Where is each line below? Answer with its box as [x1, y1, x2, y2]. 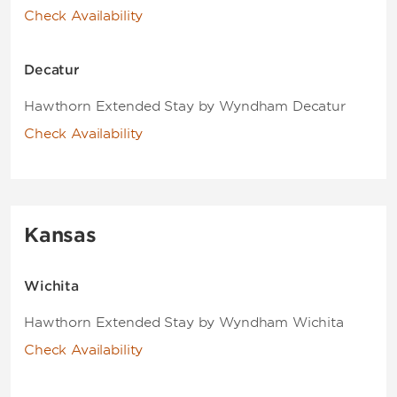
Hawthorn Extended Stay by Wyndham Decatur [24, 98, 346, 114]
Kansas [24, 223, 97, 246]
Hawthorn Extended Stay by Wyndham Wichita [24, 315, 344, 331]
